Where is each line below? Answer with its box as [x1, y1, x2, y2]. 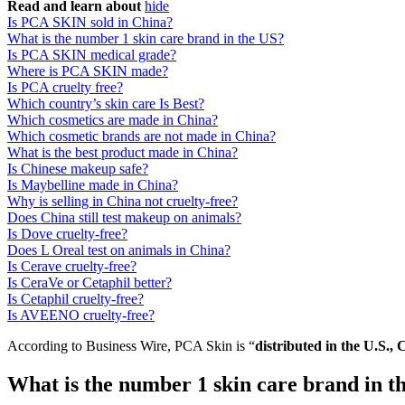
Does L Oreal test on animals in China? [7, 242, 231, 259]
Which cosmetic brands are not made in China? [7, 128, 276, 145]
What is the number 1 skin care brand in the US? [7, 31, 284, 47]
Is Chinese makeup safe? [7, 161, 148, 177]
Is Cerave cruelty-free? [7, 259, 137, 275]
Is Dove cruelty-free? [7, 226, 127, 242]
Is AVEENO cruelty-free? [7, 307, 155, 324]
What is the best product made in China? [7, 145, 238, 161]
